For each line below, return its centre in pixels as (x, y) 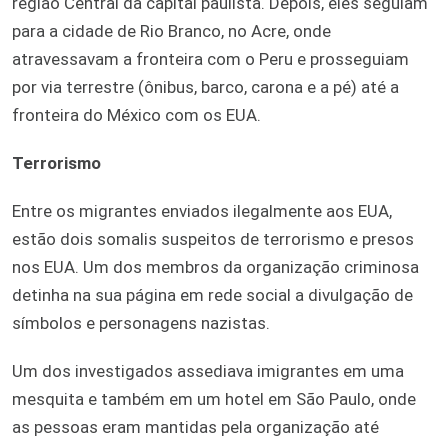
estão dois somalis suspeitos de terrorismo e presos (213, 238)
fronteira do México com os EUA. (136, 114)
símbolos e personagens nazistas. (141, 322)
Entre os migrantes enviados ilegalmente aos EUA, (202, 210)
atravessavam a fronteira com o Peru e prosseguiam (210, 58)
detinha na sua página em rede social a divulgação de (212, 294)
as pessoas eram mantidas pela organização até (195, 426)
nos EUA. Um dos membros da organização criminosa (215, 266)
